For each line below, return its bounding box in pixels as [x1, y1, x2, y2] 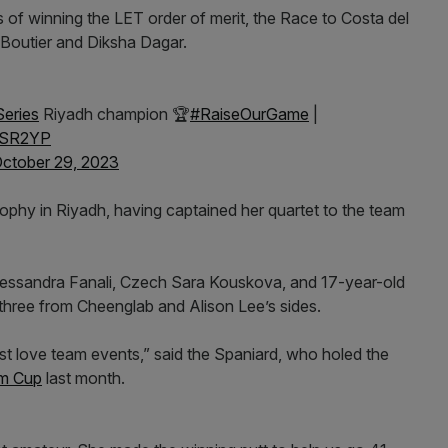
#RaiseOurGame [190, 104, 309, 124]
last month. [42, 368, 129, 388]
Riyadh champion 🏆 [39, 104, 190, 124]
